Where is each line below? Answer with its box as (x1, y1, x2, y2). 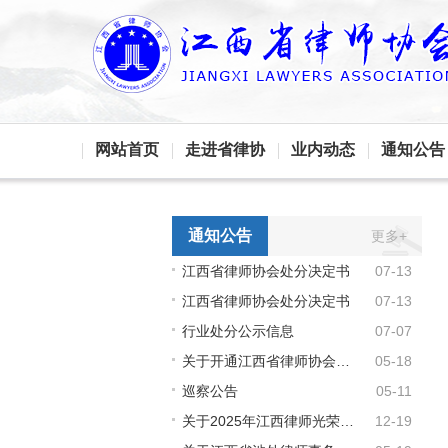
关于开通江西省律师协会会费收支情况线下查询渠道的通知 (336, 353, 350, 369)
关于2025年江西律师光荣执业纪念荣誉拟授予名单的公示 (340, 413, 354, 429)
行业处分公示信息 (182, 323, 294, 339)
